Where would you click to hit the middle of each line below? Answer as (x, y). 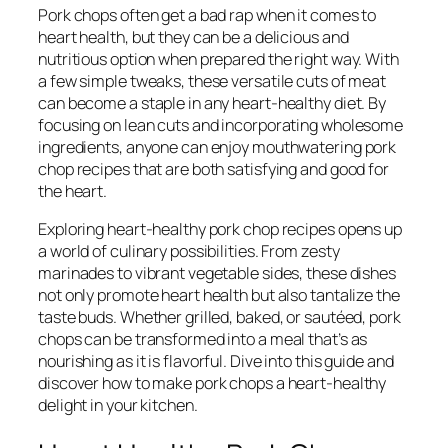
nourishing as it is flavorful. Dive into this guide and (216, 360)
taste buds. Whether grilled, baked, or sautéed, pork (219, 316)
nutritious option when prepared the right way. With (218, 58)
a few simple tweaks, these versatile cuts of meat (212, 80)
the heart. (73, 190)
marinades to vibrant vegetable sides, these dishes (217, 272)
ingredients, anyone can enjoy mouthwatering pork (217, 146)
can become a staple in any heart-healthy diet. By (212, 102)
